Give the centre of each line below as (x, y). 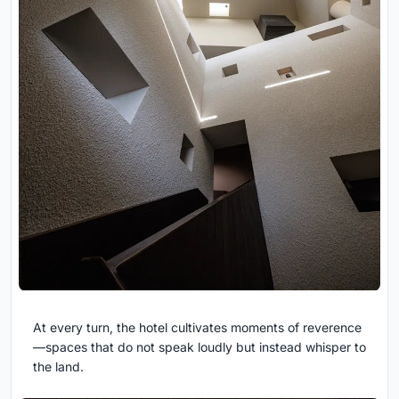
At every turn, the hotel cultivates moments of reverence (197, 327)
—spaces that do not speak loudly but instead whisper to (199, 346)
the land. (58, 366)
